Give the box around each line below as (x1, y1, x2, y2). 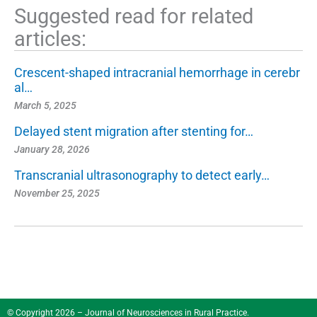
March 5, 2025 (14, 99, 76, 111)
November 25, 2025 (14, 187, 100, 199)
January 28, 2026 (14, 143, 90, 155)
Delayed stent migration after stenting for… (14, 123, 253, 139)
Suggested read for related (14, 4, 253, 28)
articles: (14, 26, 86, 51)
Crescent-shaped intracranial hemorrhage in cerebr (14, 64, 300, 80)
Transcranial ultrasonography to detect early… (14, 167, 270, 183)
